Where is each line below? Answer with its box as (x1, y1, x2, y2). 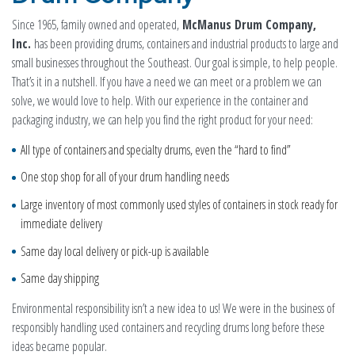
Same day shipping (20, 269, 99, 288)
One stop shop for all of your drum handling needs (20, 168, 229, 186)
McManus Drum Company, (182, 15, 316, 33)
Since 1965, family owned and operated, (12, 15, 182, 33)
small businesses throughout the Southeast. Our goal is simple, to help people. (12, 53, 338, 71)
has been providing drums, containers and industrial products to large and (31, 34, 338, 52)
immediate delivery (20, 215, 102, 233)
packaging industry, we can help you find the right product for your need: (12, 110, 313, 128)
